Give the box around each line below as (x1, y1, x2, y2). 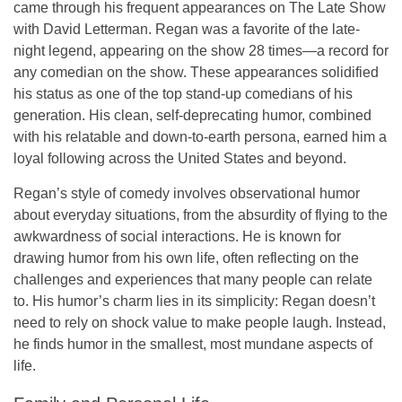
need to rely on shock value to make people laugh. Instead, (13, 314, 386, 330)
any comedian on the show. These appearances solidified (13, 64, 379, 80)
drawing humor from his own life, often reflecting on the (13, 249, 359, 266)
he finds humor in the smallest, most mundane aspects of (13, 336, 372, 352)
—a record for (302, 42, 389, 58)
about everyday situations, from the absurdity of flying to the (13, 206, 388, 223)
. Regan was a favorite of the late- (148, 21, 360, 37)
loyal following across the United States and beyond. (13, 150, 346, 166)
